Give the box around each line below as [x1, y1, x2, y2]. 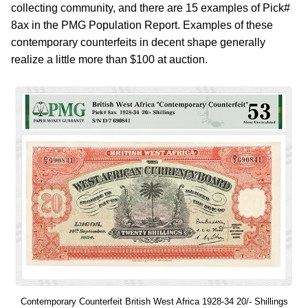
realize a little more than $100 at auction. [11, 54, 208, 65]
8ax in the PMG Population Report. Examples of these [11, 19, 273, 31]
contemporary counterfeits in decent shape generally [11, 36, 265, 48]
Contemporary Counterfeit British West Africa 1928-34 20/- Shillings [20, 296, 288, 307]
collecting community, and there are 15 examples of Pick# [11, 2, 290, 14]
